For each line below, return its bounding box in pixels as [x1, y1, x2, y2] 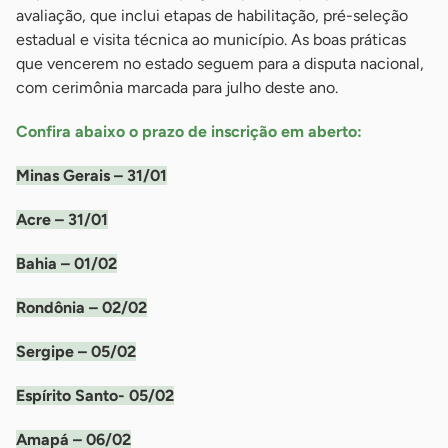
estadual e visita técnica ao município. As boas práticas [16, 30, 406, 50]
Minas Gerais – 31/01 [16, 166, 167, 186]
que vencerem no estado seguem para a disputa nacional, [16, 54, 424, 74]
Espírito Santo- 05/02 [16, 386, 174, 406]
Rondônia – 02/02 [16, 298, 147, 318]
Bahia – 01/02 [16, 254, 117, 274]
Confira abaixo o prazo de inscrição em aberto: [16, 122, 362, 142]
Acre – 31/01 [16, 210, 108, 230]
